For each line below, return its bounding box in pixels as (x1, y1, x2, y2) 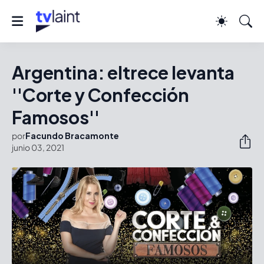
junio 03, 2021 (12, 142, 64, 153)
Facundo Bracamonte (25, 130, 119, 141)
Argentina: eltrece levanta (12, 61, 235, 84)
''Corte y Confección (12, 84, 190, 106)
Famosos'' (12, 106, 100, 128)
